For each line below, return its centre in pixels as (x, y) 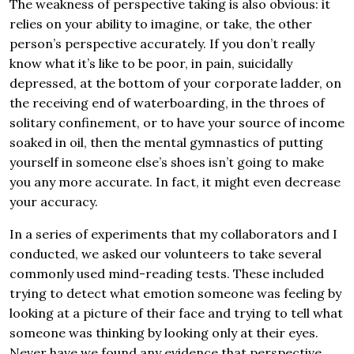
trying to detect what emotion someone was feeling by (175, 294)
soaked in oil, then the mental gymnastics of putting (166, 143)
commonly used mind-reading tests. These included (167, 274)
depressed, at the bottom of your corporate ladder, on (175, 83)
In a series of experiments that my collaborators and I (173, 234)
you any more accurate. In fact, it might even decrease (175, 182)
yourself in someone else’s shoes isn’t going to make (167, 162)
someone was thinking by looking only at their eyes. (164, 333)
